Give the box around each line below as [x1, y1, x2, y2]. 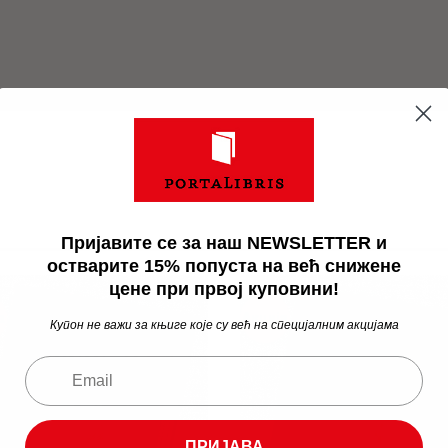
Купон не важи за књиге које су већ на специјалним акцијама [49, 318, 399, 332]
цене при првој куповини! [109, 279, 339, 299]
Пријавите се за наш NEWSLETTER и [61, 233, 387, 253]
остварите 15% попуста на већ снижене [47, 256, 401, 276]
